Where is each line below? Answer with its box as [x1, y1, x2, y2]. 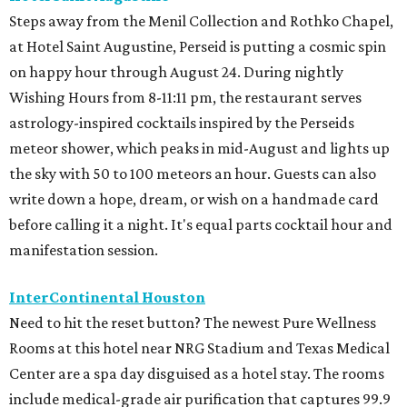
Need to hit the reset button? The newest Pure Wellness [9, 313, 376, 332]
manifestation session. [9, 240, 158, 259]
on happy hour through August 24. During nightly [9, 62, 343, 81]
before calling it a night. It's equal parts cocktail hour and [9, 214, 392, 233]
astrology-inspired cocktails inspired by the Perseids [9, 113, 354, 132]
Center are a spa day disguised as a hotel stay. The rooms [9, 363, 384, 382]
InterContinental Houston [9, 287, 205, 306]
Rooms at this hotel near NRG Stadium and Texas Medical [9, 338, 390, 357]
